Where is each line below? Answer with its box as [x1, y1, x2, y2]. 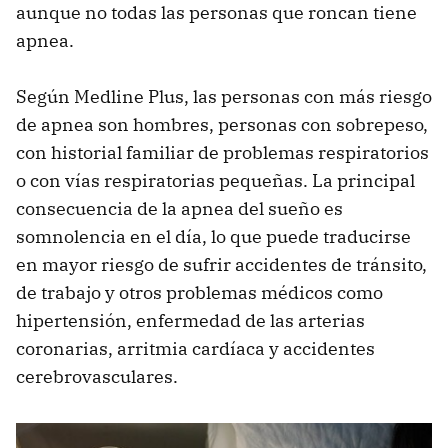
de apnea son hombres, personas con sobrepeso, [16, 113, 428, 137]
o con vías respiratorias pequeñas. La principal [16, 169, 415, 193]
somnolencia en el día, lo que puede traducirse [16, 225, 411, 249]
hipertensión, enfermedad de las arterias [16, 309, 365, 333]
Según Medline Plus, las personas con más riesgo [16, 85, 432, 109]
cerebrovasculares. [16, 365, 178, 389]
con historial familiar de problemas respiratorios [16, 141, 429, 165]
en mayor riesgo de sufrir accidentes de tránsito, [16, 253, 427, 277]
